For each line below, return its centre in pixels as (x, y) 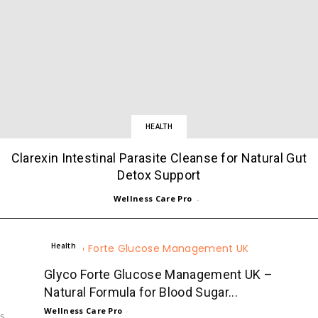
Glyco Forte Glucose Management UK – (159, 274)
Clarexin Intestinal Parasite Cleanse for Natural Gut (159, 158)
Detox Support (159, 175)
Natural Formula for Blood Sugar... (141, 292)
